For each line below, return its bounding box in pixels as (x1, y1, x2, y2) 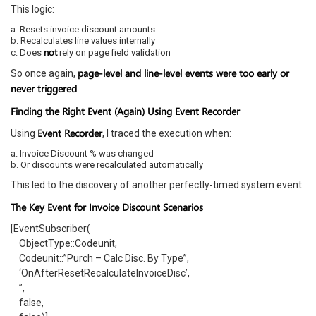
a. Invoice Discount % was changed (11, 148, 154, 159)
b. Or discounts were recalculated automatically (11, 159, 203, 170)
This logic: (11, 4, 54, 15)
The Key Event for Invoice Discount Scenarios (11, 200, 203, 214)
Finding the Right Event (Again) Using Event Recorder (11, 104, 240, 118)
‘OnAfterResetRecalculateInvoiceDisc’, (11, 267, 190, 279)
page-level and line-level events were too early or (78, 66, 289, 80)
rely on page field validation (57, 47, 171, 58)
